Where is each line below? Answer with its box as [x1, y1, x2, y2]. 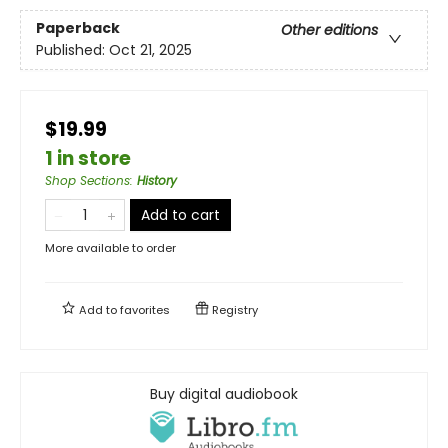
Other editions [281, 19, 378, 40]
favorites [120, 301, 170, 318]
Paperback [36, 17, 120, 38]
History [137, 171, 177, 189]
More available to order [45, 239, 176, 256]
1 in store [45, 144, 131, 172]
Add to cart [141, 204, 220, 225]
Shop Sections [45, 171, 130, 189]
